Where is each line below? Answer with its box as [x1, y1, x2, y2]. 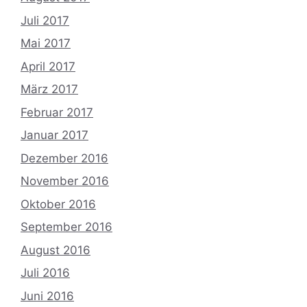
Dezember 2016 [21, 151, 108, 165]
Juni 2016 [21, 288, 74, 303]
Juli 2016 [21, 266, 70, 280]
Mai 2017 [21, 36, 71, 51]
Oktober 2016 [21, 197, 96, 211]
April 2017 [21, 59, 75, 73]
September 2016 [21, 220, 112, 234]
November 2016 [21, 174, 109, 188]
